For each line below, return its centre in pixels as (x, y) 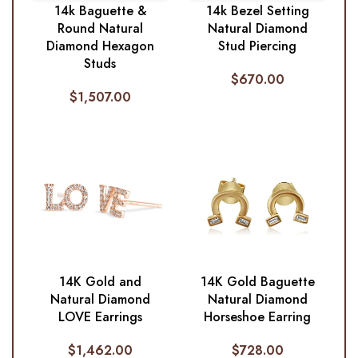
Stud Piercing (258, 46)
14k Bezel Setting (257, 11)
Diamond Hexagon (100, 46)
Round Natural (100, 29)
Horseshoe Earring (258, 317)
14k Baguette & (100, 11)
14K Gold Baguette (257, 282)
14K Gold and (100, 282)
